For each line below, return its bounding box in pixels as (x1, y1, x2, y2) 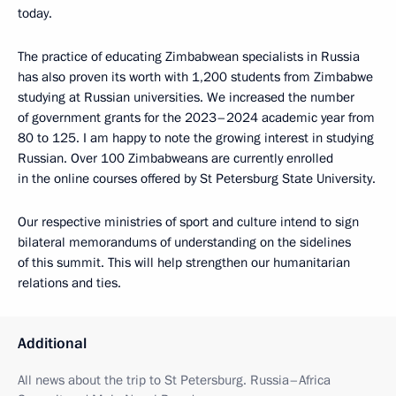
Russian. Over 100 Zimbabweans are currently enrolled (18, 149, 333, 167)
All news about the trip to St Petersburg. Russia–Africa (18, 371, 331, 389)
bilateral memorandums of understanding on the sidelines (18, 233, 351, 251)
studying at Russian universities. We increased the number (18, 88, 354, 106)
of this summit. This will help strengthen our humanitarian (18, 254, 350, 271)
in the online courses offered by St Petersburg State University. (18, 170, 376, 187)
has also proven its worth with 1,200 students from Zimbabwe (18, 68, 373, 86)
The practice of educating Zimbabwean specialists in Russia (18, 48, 360, 65)
